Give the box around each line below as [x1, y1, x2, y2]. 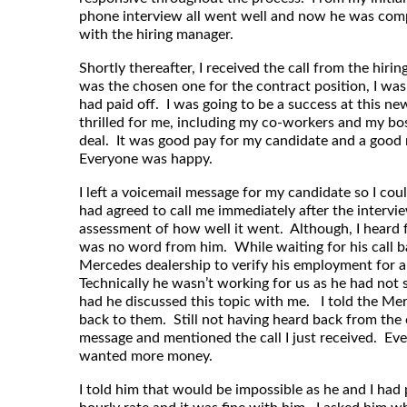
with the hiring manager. [79, 27, 237, 43]
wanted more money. [79, 349, 216, 364]
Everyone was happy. [79, 152, 216, 167]
